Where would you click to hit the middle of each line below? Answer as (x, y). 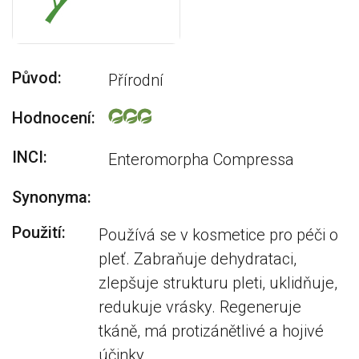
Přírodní (136, 80)
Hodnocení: (54, 118)
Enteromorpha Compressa (201, 159)
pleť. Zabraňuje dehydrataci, (198, 259)
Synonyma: (52, 197)
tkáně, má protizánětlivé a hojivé (212, 331)
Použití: (39, 232)
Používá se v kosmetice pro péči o (219, 235)
